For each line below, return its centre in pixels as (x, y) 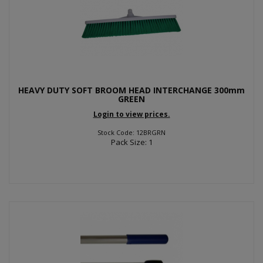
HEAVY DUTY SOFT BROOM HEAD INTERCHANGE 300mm (131, 90)
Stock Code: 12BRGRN (131, 132)
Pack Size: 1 (131, 142)
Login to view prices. (131, 114)
